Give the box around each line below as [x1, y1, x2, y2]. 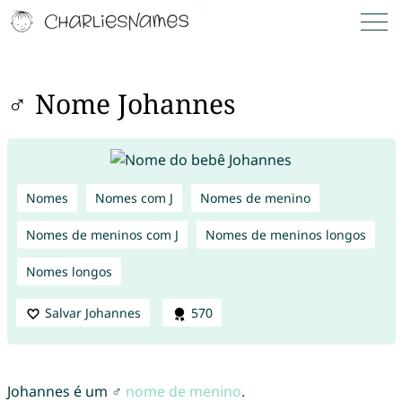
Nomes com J [94, 188, 173, 206]
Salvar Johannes [44, 303, 141, 321]
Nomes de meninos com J [25, 225, 179, 243]
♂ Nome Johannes [6, 85, 236, 123]
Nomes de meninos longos [205, 225, 366, 243]
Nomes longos [25, 262, 112, 280]
